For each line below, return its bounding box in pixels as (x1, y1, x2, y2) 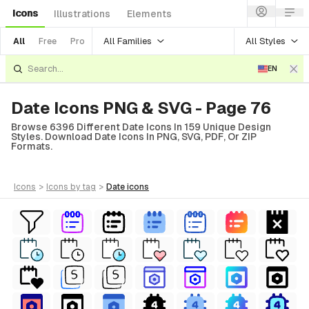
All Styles (246, 35, 286, 46)
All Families (103, 35, 152, 46)
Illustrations (54, 8, 110, 19)
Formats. (11, 141, 52, 152)
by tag (70, 182, 96, 192)
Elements (127, 8, 172, 19)
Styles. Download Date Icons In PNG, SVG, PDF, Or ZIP (11, 131, 257, 142)
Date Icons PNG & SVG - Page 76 (11, 99, 271, 117)
